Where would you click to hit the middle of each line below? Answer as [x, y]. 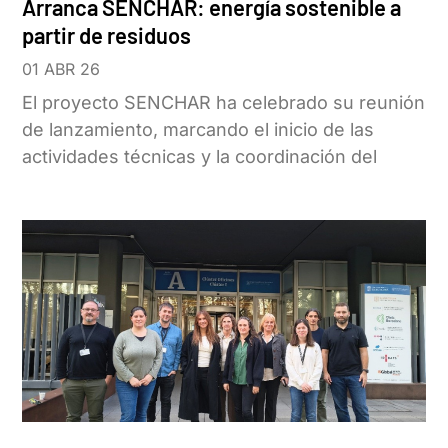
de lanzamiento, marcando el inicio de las [198, 129]
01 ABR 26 [61, 68]
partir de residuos [107, 34]
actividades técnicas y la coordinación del [200, 156]
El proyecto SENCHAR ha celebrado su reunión [224, 102]
